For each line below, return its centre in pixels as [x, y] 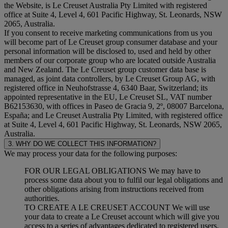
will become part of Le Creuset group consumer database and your [111, 42]
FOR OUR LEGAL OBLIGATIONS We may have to [112, 171]
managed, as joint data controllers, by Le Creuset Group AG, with [110, 79]
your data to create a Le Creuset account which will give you [122, 217]
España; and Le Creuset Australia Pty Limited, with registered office [113, 116]
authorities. [42, 198]
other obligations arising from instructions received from [114, 189]
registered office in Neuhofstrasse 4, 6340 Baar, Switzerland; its [106, 88]
